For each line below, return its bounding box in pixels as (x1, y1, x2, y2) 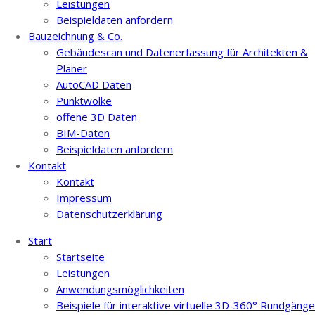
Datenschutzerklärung (56, 206, 162, 221)
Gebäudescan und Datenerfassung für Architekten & (56, 44, 308, 59)
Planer (56, 60, 87, 75)
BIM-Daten (56, 125, 110, 140)
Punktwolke (56, 93, 112, 108)
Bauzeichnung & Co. (28, 28, 122, 43)
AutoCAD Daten (56, 77, 131, 91)
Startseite (56, 249, 105, 264)
